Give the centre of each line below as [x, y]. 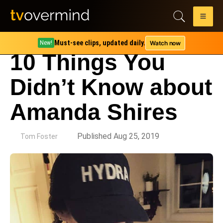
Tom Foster [39, 136]
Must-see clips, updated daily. [100, 43]
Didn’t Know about [111, 87]
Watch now [165, 43]
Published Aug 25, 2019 [118, 136]
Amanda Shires [94, 112]
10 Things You [88, 62]
